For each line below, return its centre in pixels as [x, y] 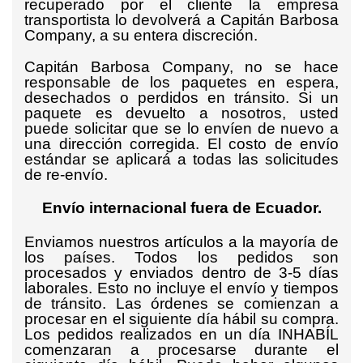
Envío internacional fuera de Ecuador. [181, 208]
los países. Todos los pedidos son [181, 257]
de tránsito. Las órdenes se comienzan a [181, 303]
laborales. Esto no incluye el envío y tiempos [181, 288]
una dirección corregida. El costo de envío [181, 144]
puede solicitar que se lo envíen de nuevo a [181, 128]
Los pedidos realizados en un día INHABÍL [181, 334]
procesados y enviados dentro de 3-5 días [181, 273]
